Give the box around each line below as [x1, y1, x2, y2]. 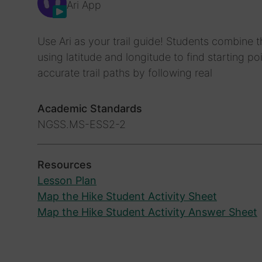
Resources [37, 158, 92, 171]
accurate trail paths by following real [37, 67, 212, 79]
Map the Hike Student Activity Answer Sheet [37, 206, 257, 219]
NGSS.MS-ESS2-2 [37, 118, 126, 131]
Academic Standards [37, 102, 142, 115]
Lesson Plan [37, 174, 96, 187]
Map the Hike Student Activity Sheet [37, 190, 217, 203]
